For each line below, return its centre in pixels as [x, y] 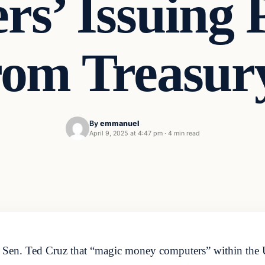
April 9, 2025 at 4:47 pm [126, 134]
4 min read [184, 134]
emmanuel [119, 124]
